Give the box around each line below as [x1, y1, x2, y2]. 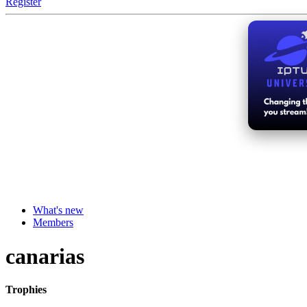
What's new [33, 204, 84, 217]
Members [33, 217, 73, 229]
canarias [5, 243, 84, 269]
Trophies [5, 284, 47, 296]
